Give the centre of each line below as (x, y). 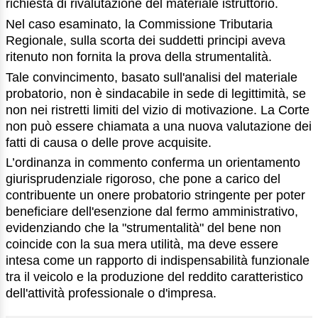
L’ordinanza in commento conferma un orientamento (153, 163)
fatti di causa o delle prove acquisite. (109, 142)
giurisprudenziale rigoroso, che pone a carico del (143, 179)
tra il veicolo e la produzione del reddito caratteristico (154, 277)
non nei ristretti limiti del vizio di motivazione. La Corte (158, 110)
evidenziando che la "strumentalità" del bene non (143, 228)
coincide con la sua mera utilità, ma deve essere (142, 245)
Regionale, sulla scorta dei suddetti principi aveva (146, 40)
